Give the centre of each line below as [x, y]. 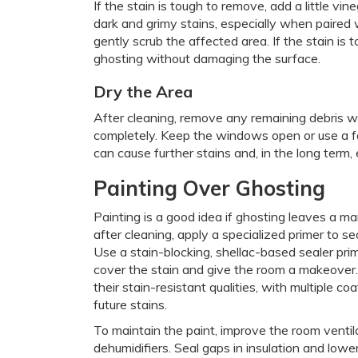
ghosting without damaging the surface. [207, 58]
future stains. [130, 304]
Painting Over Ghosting [209, 188]
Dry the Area [143, 91]
